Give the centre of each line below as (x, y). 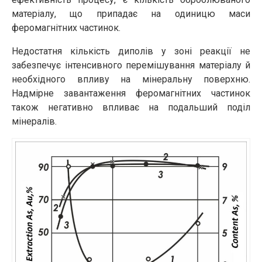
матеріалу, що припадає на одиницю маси (131, 13)
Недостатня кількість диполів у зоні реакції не (131, 51)
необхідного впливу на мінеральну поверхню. (131, 79)
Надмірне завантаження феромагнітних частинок (131, 93)
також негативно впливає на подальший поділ (131, 107)
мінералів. (34, 121)
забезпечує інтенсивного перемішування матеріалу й (131, 65)
